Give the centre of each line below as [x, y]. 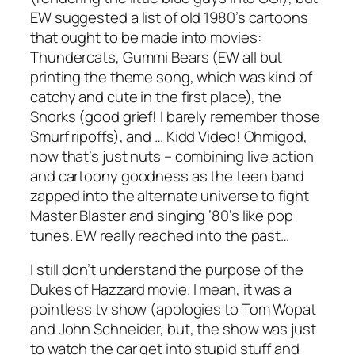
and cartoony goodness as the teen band [168, 176]
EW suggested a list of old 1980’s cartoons [169, 17]
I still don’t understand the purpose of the [167, 270]
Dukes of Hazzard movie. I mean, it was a [161, 290]
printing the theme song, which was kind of [171, 76]
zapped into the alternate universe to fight [170, 195]
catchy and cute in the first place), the [156, 96]
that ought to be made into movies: [146, 37]
